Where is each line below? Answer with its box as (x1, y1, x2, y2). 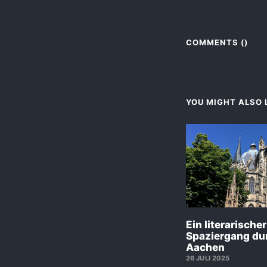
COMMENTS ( (186, 37, 244, 47)
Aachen (186, 241, 225, 253)
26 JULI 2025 (186, 253, 230, 262)
